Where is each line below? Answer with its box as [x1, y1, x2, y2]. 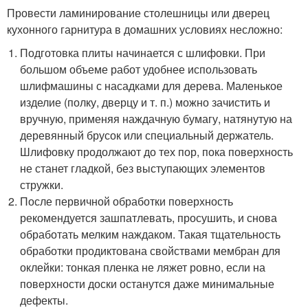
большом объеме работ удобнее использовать [20, 61, 258, 77]
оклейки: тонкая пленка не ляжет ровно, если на [20, 259, 266, 275]
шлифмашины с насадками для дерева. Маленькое [20, 78, 283, 93]
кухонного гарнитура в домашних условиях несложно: [7, 21, 283, 37]
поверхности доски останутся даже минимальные [20, 276, 275, 291]
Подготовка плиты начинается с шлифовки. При [20, 45, 266, 60]
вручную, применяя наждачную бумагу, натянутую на [20, 111, 293, 126]
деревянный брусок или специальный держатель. [20, 127, 274, 143]
